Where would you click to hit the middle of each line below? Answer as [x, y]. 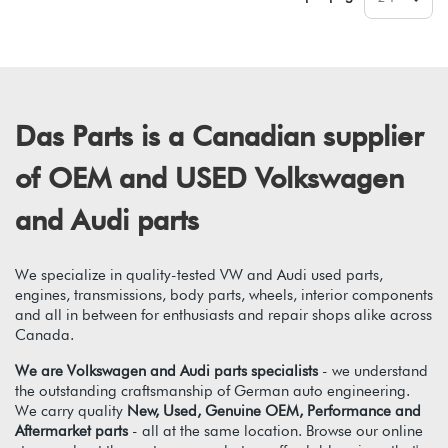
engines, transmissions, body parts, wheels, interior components [224, 294]
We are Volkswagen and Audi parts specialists [166, 370]
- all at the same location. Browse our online [275, 430]
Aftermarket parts [71, 430]
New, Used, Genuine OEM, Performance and [274, 410]
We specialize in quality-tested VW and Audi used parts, [199, 274]
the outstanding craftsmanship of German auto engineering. [212, 390]
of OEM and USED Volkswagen [209, 177]
